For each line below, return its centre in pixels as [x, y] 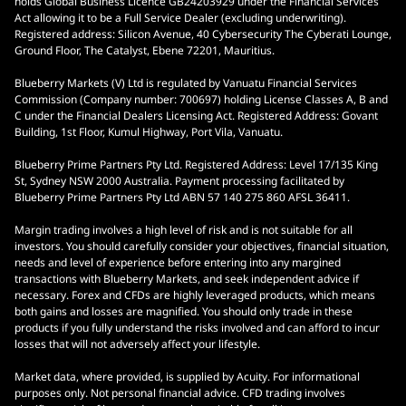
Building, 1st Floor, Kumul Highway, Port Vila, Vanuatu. [149, 132]
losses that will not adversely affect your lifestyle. [137, 344]
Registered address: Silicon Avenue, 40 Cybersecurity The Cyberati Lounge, [203, 34]
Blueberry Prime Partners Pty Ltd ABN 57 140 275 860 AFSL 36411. [182, 198]
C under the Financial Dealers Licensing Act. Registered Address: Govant [196, 116]
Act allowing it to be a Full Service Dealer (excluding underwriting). [180, 18]
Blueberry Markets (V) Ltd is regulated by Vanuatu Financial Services [186, 83]
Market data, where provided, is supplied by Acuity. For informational [187, 377]
